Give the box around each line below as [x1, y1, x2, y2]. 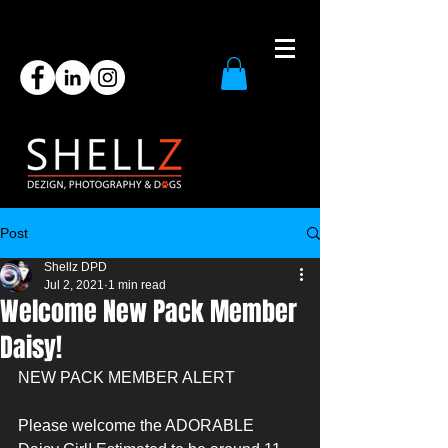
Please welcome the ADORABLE [18, 417, 258, 435]
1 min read [108, 278, 166, 293]
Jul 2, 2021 [44, 278, 104, 293]
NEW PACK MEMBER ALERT [18, 369, 235, 387]
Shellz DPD [44, 260, 107, 275]
